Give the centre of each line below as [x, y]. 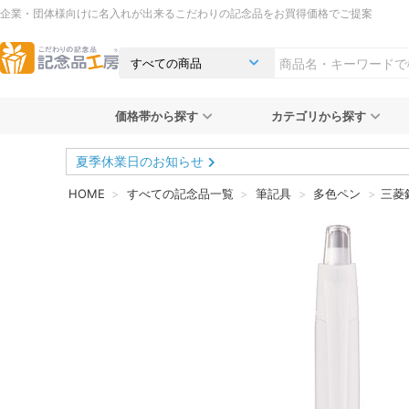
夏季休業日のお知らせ [140, 161]
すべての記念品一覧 [180, 194]
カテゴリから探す [318, 116]
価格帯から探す [156, 116]
